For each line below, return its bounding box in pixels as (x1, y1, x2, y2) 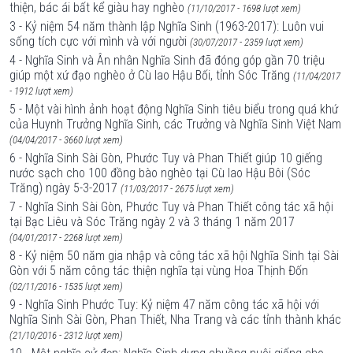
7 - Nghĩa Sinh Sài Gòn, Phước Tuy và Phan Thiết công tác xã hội (9, 199, 333, 214)
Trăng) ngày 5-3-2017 (9, 180, 117, 195)
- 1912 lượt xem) (9, 85, 73, 97)
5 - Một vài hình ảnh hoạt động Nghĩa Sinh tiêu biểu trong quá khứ (9, 102, 338, 117)
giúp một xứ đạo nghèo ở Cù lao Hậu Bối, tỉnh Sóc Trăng (9, 68, 290, 83)
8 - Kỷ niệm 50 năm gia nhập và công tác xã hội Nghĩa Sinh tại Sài (9, 248, 339, 263)
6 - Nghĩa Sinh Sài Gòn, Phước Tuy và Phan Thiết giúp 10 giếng (9, 150, 322, 165)
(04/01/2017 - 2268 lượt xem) (9, 232, 123, 243)
